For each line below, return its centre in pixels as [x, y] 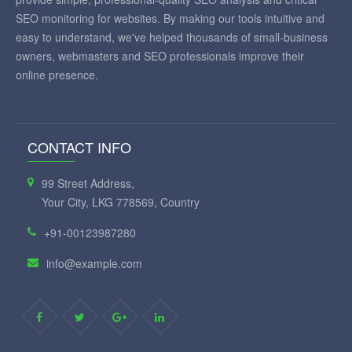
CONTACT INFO [79, 147]
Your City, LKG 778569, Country [121, 202]
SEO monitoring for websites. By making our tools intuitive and [170, 18]
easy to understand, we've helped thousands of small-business [172, 37]
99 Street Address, [88, 183]
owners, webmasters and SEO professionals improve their [160, 56]
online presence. [57, 75]
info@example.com [94, 263]
